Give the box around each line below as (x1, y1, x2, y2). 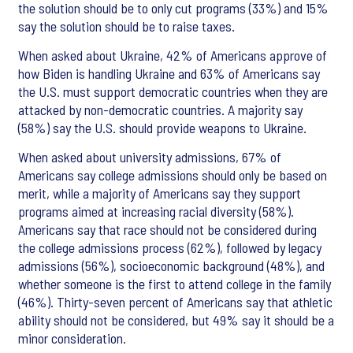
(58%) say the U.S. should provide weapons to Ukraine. (18, 119, 313, 137)
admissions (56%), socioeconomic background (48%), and (18, 257, 325, 275)
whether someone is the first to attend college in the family (18, 275, 331, 293)
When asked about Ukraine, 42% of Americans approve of (18, 46, 327, 65)
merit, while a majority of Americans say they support (18, 184, 301, 203)
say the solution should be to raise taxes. (18, 17, 241, 35)
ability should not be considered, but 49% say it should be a (18, 311, 334, 329)
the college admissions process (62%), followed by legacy (18, 239, 321, 257)
